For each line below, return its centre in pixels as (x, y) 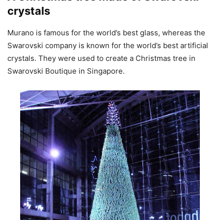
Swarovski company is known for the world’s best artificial (108, 45)
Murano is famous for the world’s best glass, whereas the (106, 32)
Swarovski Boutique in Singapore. (66, 71)
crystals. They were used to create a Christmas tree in (101, 58)
